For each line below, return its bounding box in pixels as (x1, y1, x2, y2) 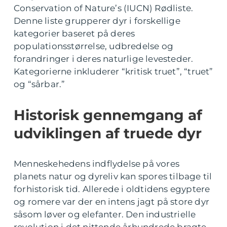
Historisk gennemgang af (14, 106, 202, 124)
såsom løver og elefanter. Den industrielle (14, 209, 196, 219)
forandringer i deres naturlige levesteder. (14, 53, 194, 64)
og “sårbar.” (14, 79, 65, 89)
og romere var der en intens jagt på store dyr (14, 196, 210, 207)
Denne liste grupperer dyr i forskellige (14, 15, 180, 26)
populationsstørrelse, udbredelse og (14, 41, 174, 51)
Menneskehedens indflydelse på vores (14, 158, 180, 169)
